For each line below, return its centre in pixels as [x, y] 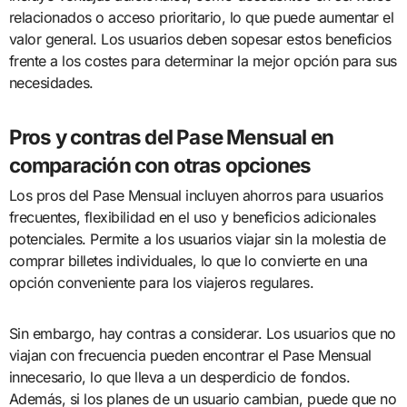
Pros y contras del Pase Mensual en [171, 136]
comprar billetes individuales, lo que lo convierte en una [188, 261]
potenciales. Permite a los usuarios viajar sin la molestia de [197, 239]
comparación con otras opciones [160, 164]
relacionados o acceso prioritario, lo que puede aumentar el [201, 17]
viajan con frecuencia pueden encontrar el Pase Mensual [190, 356]
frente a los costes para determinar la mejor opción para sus [203, 60]
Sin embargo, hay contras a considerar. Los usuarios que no [202, 334]
